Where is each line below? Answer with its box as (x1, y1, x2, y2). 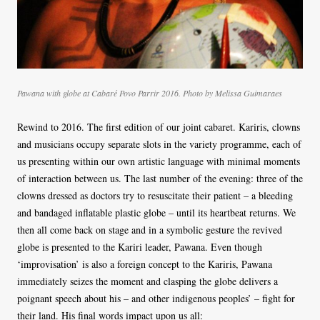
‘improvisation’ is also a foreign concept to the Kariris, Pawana (17, 256, 272, 271)
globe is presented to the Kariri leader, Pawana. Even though (17, 239, 262, 254)
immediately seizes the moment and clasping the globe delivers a (17, 274, 278, 288)
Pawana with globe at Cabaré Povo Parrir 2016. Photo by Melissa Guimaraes (17, 86, 282, 99)
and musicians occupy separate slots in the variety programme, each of (17, 136, 301, 151)
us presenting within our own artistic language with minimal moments (17, 154, 300, 168)
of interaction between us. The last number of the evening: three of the (17, 171, 303, 185)
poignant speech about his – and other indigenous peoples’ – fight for (17, 291, 295, 305)
